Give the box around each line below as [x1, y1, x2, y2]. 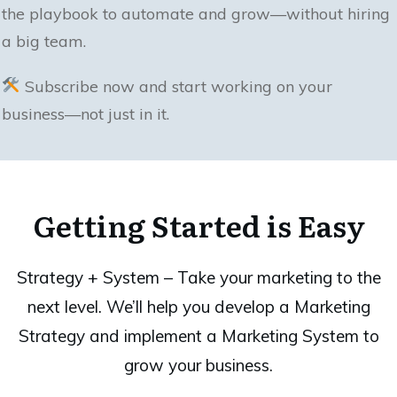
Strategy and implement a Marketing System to [18, 324, 379, 346]
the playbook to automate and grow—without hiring [2, 3, 390, 24]
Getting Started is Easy [32, 202, 365, 246]
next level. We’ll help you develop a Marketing [27, 295, 370, 317]
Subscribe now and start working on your [19, 75, 332, 97]
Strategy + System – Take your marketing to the [16, 266, 381, 288]
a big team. [2, 30, 86, 51]
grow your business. [124, 354, 273, 376]
